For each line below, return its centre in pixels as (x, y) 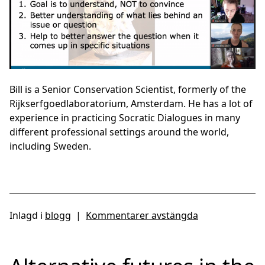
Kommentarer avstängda (142, 215)
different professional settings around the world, (119, 132)
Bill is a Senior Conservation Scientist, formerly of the (128, 89)
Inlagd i (27, 215)
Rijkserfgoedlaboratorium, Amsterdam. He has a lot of (131, 103)
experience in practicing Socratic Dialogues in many (125, 117)
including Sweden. (50, 146)
